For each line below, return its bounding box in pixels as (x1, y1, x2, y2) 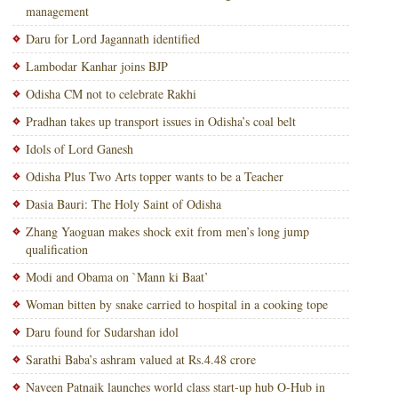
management (25, 3, 89, 20)
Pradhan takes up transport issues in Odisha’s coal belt (25, 113, 296, 130)
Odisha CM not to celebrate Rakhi (25, 85, 196, 102)
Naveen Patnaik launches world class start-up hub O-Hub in (25, 378, 325, 395)
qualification (25, 241, 88, 258)
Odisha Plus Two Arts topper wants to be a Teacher (25, 168, 283, 185)
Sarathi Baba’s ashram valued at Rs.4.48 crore (25, 351, 256, 368)
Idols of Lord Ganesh (25, 140, 133, 157)
